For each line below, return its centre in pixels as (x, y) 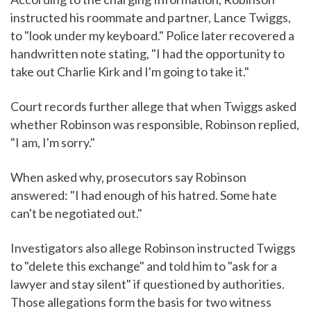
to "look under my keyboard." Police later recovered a (152, 36)
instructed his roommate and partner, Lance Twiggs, (151, 18)
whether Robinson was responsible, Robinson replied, (155, 125)
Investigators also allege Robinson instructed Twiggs (153, 248)
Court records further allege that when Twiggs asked (153, 107)
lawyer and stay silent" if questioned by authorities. (148, 284)
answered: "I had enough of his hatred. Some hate (144, 195)
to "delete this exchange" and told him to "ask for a (144, 266)
